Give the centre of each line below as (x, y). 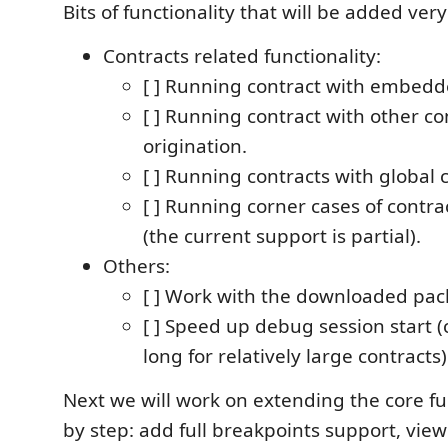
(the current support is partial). (282, 236)
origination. (195, 146)
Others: (136, 266)
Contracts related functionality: (242, 56)
